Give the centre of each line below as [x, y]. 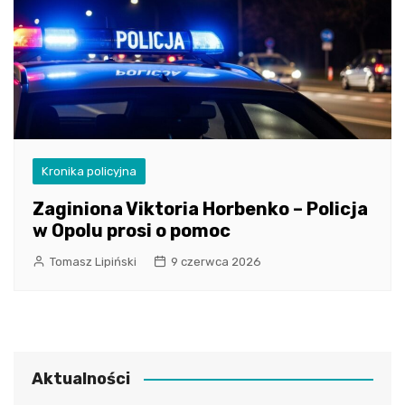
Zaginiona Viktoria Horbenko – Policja [200, 208]
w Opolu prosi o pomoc [132, 230]
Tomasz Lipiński [93, 261]
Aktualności [81, 378]
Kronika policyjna [89, 171]
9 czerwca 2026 [216, 261]
